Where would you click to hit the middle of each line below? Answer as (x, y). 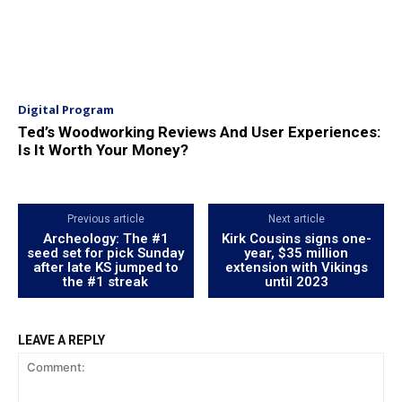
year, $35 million (297, 253)
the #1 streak (106, 281)
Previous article (105, 218)
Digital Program (66, 109)
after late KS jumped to (105, 267)
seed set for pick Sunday (106, 253)
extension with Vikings (296, 267)
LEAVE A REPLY (61, 340)
